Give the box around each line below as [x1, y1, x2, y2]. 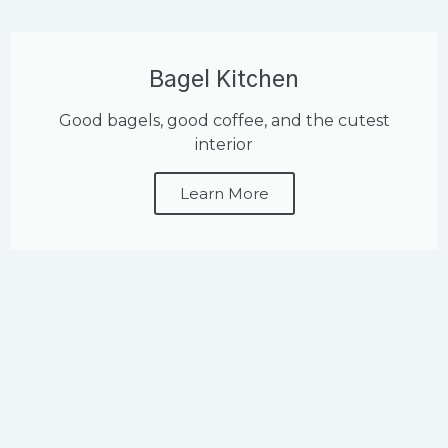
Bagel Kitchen [149, 69, 299, 93]
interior [195, 135, 253, 155]
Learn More [179, 184, 269, 204]
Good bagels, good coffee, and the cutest [58, 111, 390, 131]
